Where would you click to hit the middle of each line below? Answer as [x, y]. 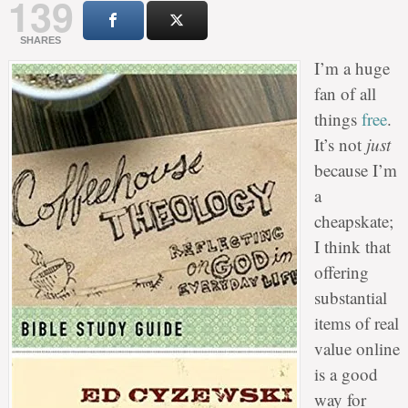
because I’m [355, 169]
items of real [356, 322]
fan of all [345, 93]
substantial [350, 297]
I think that [352, 246]
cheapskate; [353, 220]
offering [341, 271]
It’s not [340, 144]
